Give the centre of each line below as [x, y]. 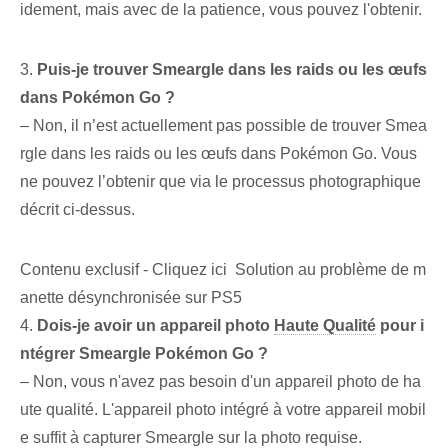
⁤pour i [400, 326]
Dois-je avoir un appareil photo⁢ [155, 326]
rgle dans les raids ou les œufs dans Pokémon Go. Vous [218, 154]
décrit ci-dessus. [77, 210]
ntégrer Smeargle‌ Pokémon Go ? [144, 354]
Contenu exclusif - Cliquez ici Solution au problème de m [223, 270]
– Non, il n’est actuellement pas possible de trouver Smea [223, 126]
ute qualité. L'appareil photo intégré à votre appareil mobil [223, 410]
